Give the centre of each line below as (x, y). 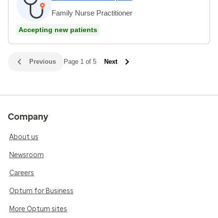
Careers (22, 173)
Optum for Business (41, 191)
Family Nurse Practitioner (92, 13)
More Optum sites (38, 209)
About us (24, 137)
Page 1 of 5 (80, 61)
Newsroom (27, 155)
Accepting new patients (58, 29)
